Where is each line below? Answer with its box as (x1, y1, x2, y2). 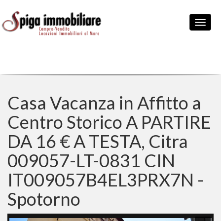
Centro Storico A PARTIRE (7, 111, 211, 133)
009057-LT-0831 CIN (7, 149, 175, 171)
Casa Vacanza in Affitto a (7, 92, 201, 113)
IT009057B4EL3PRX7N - (7, 169, 204, 190)
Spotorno (7, 188, 80, 210)
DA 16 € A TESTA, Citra (7, 130, 188, 152)
